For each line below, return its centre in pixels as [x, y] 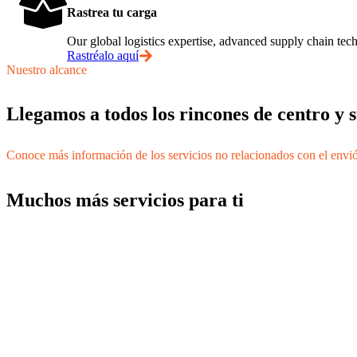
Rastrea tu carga [112, 12]
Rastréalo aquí [103, 55]
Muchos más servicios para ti [125, 200]
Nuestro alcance [47, 69]
